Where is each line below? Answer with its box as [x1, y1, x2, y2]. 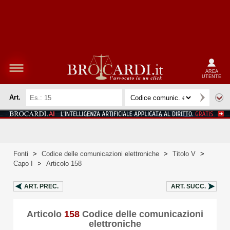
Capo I [13, 160, 33, 167]
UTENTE [202, 73, 221, 79]
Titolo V [172, 150, 196, 158]
